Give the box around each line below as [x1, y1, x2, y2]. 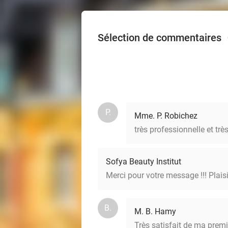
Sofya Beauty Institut [106, 157, 181, 166]
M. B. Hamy [134, 207, 176, 216]
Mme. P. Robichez [134, 111, 197, 121]
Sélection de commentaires [98, 32, 224, 44]
